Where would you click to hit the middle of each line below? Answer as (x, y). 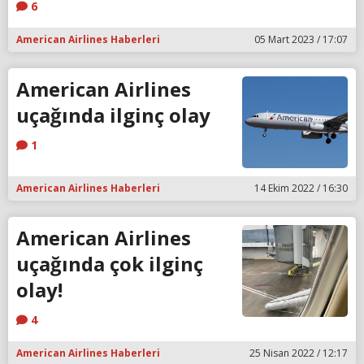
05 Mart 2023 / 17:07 (301, 40)
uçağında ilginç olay (113, 115)
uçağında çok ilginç (110, 263)
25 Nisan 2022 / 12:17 (299, 353)
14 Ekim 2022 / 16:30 (301, 188)
